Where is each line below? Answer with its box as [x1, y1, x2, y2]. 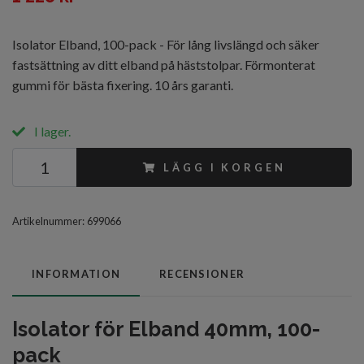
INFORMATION [32, 267, 121, 280]
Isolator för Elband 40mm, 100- [12, 317, 320, 341]
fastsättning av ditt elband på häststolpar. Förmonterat [12, 57, 315, 72]
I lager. [32, 123, 71, 139]
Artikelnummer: [12, 214, 84, 227]
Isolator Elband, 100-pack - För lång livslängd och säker [12, 37, 319, 52]
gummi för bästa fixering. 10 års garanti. [12, 77, 233, 93]
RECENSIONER [159, 267, 245, 280]
